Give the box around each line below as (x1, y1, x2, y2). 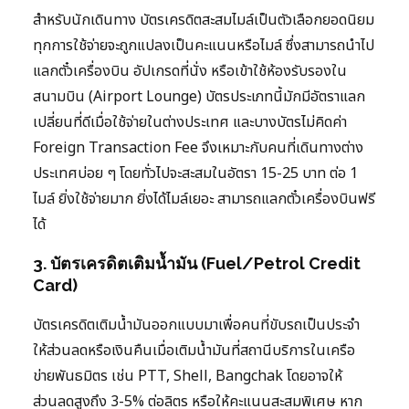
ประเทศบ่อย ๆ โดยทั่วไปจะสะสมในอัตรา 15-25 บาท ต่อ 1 (33, 163, 358, 185)
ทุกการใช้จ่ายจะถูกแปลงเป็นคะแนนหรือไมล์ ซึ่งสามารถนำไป (33, 35, 374, 58)
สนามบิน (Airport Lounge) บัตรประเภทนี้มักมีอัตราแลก (33, 86, 365, 109)
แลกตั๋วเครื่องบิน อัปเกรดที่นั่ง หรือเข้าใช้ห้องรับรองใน (33, 60, 347, 83)
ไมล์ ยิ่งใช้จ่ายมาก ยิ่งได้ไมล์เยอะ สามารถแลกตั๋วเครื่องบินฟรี (33, 188, 375, 211)
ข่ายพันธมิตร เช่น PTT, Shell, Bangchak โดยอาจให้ (33, 365, 342, 388)
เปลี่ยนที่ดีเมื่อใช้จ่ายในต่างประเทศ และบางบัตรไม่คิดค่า (33, 111, 347, 134)
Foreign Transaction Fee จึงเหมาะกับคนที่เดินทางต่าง (33, 137, 363, 160)
